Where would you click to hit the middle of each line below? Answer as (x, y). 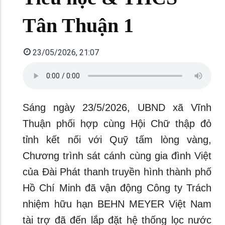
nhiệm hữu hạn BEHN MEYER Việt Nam (117, 204)
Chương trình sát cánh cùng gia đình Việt (117, 156)
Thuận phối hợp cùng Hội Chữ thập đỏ (117, 124)
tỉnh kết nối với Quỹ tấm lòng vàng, (117, 140)
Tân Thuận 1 (78, 25)
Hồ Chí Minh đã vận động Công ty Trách (117, 188)
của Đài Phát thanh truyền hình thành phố (117, 172)
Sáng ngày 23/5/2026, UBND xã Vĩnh (117, 107)
